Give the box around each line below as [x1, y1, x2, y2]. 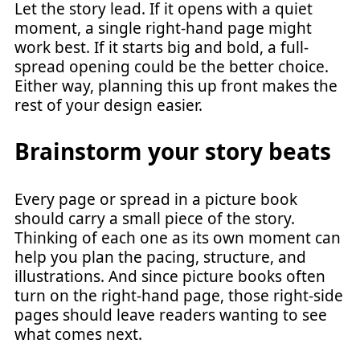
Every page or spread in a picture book [14, 188, 297, 210]
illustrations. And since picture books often [14, 265, 325, 287]
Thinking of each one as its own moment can [14, 227, 341, 248]
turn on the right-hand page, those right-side [14, 284, 343, 306]
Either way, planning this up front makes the [14, 76, 337, 96]
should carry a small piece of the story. [14, 207, 295, 229]
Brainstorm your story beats [14, 135, 331, 166]
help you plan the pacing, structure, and [14, 246, 306, 268]
